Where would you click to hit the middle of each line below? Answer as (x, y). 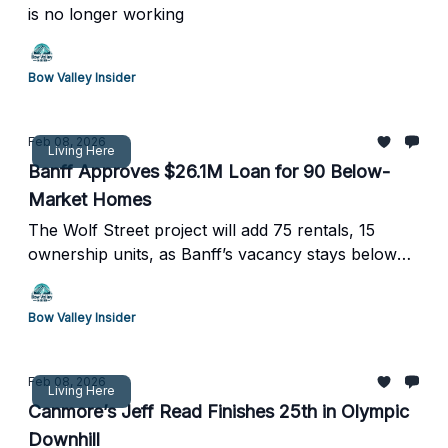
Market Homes (89, 199)
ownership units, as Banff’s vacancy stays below (212, 254)
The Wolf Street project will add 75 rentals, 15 (201, 230)
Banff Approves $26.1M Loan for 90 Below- (209, 171)
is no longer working (106, 14)
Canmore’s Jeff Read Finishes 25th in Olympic (218, 411)
